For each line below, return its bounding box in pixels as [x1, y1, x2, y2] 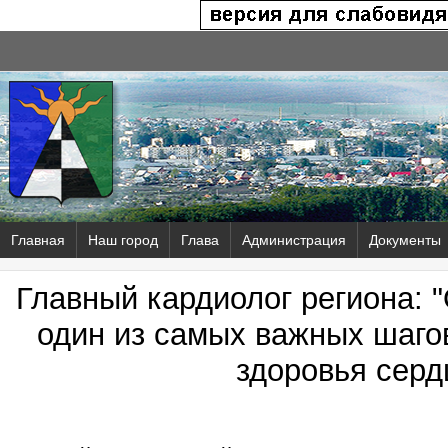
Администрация [242, 232, 346, 248]
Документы [369, 232, 441, 248]
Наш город [88, 232, 158, 248]
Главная [11, 232, 65, 248]
